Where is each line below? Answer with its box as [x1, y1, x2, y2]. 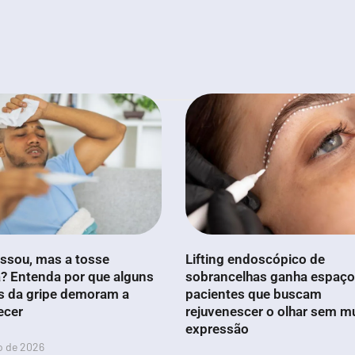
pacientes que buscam [185, 286, 322, 303]
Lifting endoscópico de [185, 251, 325, 268]
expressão [185, 321, 249, 338]
